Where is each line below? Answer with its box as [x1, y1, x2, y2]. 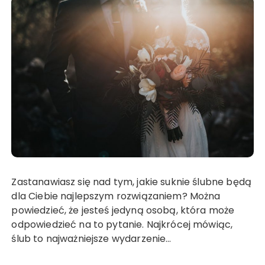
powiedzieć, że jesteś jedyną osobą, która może [11, 203, 235, 218]
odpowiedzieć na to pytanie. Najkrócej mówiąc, [11, 218, 233, 232]
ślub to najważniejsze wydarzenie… [11, 232, 172, 246]
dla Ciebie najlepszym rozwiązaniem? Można [11, 189, 221, 203]
